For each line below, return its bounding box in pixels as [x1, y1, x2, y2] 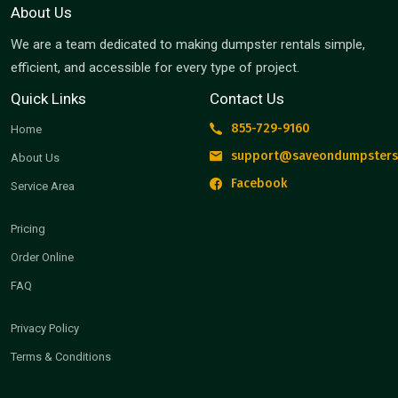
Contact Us [210, 90, 284, 108]
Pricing [11, 222, 45, 236]
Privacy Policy [11, 322, 79, 336]
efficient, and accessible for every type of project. [11, 60, 299, 76]
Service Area [11, 179, 75, 194]
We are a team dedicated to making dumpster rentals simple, [11, 36, 365, 53]
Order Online [11, 251, 74, 265]
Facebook [231, 176, 287, 192]
